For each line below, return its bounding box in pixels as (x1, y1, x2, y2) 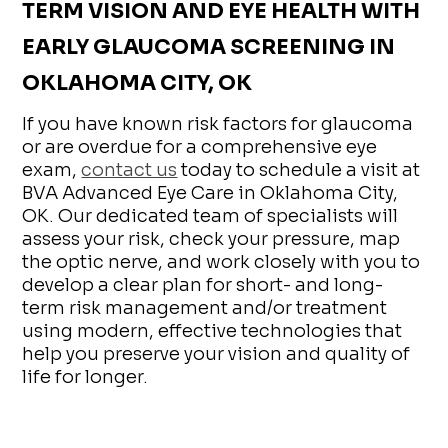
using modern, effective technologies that (22, 320, 403, 343)
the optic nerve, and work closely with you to (22, 251, 421, 274)
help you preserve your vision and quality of (22, 343, 411, 366)
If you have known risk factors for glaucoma (22, 113, 414, 136)
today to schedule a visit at (177, 159, 421, 182)
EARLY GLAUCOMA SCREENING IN (22, 33, 396, 60)
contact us (81, 159, 178, 182)
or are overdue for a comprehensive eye (22, 136, 378, 159)
